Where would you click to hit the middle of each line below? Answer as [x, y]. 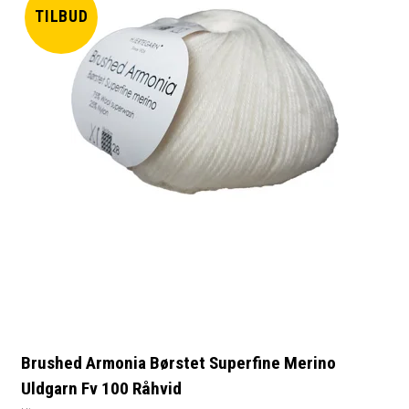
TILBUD [62, 17]
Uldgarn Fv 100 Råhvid [102, 389]
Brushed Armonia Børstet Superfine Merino [179, 363]
